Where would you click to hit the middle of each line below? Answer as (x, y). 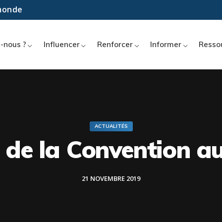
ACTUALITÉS (111, 126)
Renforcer (115, 44)
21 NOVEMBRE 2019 (111, 178)
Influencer (61, 44)
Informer (166, 44)
